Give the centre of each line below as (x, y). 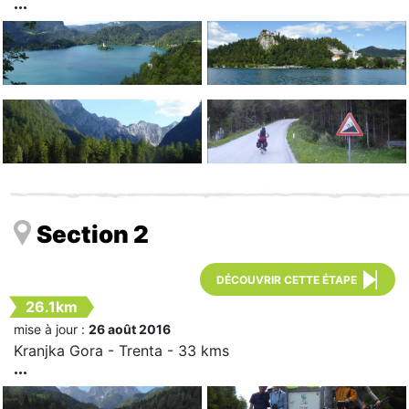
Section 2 (93, 235)
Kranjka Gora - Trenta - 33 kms (121, 351)
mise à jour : (51, 330)
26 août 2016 (130, 330)
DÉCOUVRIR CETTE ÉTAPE (287, 280)
